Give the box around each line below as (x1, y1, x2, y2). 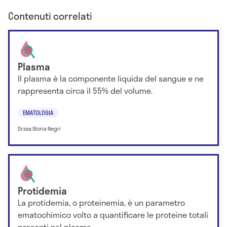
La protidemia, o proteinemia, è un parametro (18, 196, 185, 209)
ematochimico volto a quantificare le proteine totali (18, 208, 208, 221)
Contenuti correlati (8, 9, 92, 24)
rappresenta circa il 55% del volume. (18, 84, 153, 97)
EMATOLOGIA (23, 107, 53, 117)
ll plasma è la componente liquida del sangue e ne (18, 72, 204, 85)
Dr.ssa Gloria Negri (18, 124, 61, 133)
